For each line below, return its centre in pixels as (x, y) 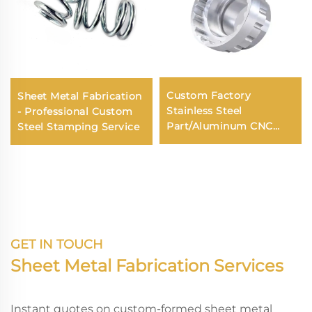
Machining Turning (216, 157)
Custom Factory (209, 96)
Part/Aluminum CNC (220, 126)
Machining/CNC (207, 142)
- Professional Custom (75, 112)
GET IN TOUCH (57, 245)
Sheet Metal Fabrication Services (147, 266)
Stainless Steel (204, 111)
